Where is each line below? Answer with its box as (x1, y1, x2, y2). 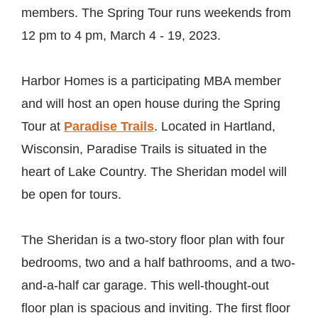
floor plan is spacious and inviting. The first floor (21, 300, 290, 315)
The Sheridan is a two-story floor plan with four (21, 232, 285, 247)
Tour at (21, 119, 64, 133)
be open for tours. (21, 187, 125, 202)
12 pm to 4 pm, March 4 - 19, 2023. (21, 28, 224, 43)
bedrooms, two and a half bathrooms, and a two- (21, 255, 295, 270)
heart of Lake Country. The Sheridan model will (21, 164, 287, 179)
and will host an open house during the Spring (21, 96, 280, 111)
